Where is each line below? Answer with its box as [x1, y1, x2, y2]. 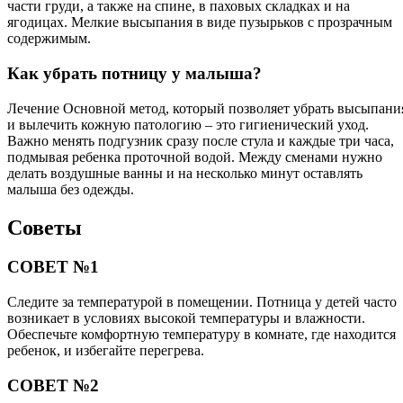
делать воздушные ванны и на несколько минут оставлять [7, 165, 363, 181]
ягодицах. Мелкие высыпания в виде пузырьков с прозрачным [7, 14, 392, 31]
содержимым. [7, 31, 91, 47]
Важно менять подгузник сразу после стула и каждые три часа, [7, 132, 394, 148]
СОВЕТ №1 [7, 257, 99, 277]
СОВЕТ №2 [7, 375, 99, 395]
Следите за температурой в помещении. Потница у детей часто [7, 294, 397, 310]
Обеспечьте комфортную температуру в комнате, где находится [7, 327, 396, 343]
